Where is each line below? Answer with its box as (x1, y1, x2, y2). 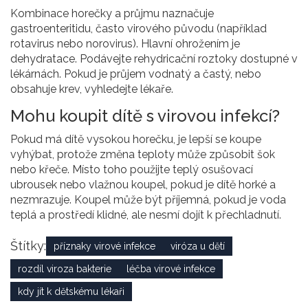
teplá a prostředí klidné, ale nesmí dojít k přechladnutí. (10, 208, 281, 221)
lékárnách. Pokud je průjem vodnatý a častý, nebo (10, 67, 261, 80)
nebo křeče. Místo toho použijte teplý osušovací (10, 162, 253, 176)
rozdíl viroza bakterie (18, 263, 111, 274)
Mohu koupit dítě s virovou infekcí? (10, 105, 280, 126)
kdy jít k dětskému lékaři (18, 285, 124, 297)
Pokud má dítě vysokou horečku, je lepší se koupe (10, 132, 261, 146)
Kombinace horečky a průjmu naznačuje (10, 6, 214, 20)
